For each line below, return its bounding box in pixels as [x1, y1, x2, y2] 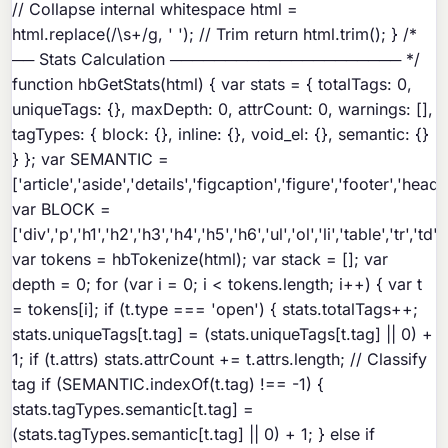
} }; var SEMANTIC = [12, 149, 170, 170]
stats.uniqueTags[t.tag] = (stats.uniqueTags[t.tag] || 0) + [12, 324, 434, 345]
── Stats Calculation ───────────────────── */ [12, 49, 421, 70]
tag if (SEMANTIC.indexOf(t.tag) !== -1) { [12, 374, 325, 395]
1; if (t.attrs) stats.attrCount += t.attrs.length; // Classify [12, 349, 428, 370]
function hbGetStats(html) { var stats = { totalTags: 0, [12, 74, 413, 95]
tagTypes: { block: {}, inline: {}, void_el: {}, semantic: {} [12, 124, 430, 145]
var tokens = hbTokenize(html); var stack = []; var [12, 249, 389, 270]
